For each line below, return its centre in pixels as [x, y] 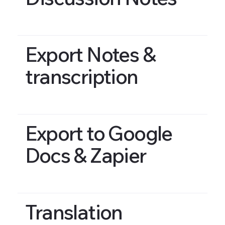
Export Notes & [90, 54]
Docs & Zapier [86, 155]
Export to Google [99, 133]
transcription [82, 76]
